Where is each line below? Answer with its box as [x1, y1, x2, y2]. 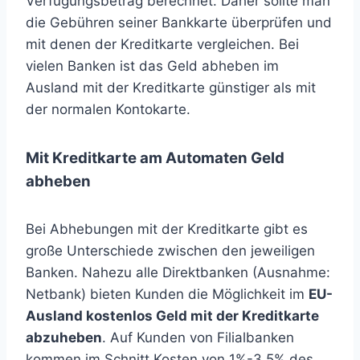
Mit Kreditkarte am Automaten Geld [26, 149, 284, 167]
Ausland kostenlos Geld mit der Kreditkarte [26, 308, 319, 324]
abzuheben [26, 329, 102, 346]
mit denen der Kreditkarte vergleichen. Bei [26, 36, 299, 52]
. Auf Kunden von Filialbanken [102, 329, 294, 346]
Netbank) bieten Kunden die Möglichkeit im [26, 286, 309, 302]
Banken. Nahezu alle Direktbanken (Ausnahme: [26, 264, 330, 280]
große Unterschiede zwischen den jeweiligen [26, 243, 315, 259]
